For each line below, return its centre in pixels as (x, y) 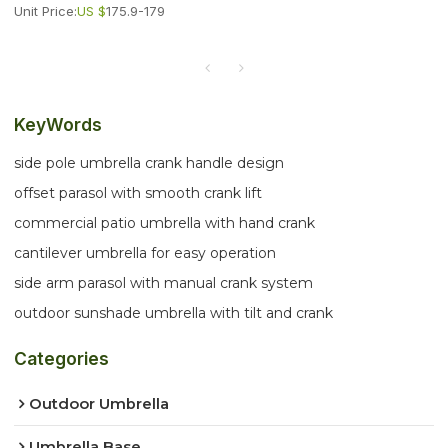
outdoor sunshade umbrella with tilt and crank (174, 313)
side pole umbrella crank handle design (149, 163)
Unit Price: (46, 10)
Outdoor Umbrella (99, 403)
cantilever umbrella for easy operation (145, 253)
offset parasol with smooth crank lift (138, 193)
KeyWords (58, 125)
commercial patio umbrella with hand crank (165, 223)
